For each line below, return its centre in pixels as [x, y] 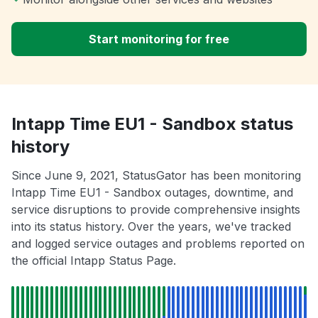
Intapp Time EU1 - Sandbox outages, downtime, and [152, 193]
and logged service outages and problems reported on [158, 244]
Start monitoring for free [159, 39]
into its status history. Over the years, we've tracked [151, 227]
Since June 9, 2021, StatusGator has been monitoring [156, 176]
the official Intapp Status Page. [94, 261]
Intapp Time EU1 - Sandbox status [152, 124]
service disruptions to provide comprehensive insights [156, 210]
